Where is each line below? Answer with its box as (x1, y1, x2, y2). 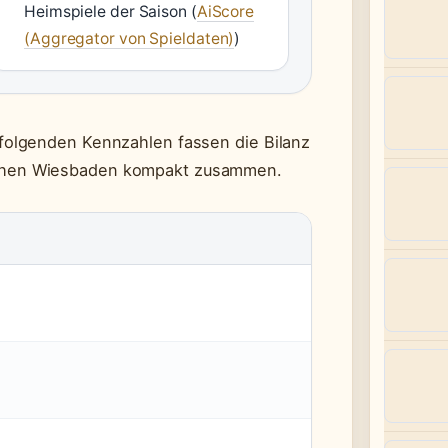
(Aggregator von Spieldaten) (24, 29, 235, 48)
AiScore (196, 2, 255, 21)
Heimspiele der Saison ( (24, 2, 197, 21)
